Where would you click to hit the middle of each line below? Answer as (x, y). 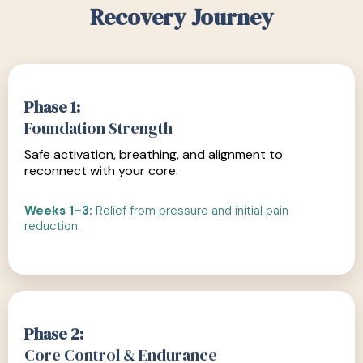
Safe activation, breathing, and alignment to (154, 154)
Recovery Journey (181, 17)
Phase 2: (54, 334)
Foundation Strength (98, 128)
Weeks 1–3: (60, 211)
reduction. (52, 226)
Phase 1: (52, 107)
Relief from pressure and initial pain (192, 211)
